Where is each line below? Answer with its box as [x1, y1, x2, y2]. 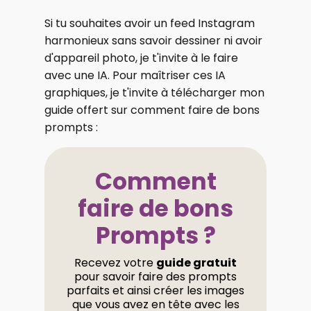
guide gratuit [156, 255, 237, 271]
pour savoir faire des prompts [74, 269, 237, 285]
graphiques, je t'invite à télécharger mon [44, 85, 264, 101]
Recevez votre [74, 255, 156, 271]
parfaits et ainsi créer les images [67, 283, 244, 299]
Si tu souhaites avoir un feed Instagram [44, 15, 255, 32]
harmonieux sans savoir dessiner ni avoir [44, 33, 262, 49]
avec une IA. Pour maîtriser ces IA [44, 67, 226, 84]
